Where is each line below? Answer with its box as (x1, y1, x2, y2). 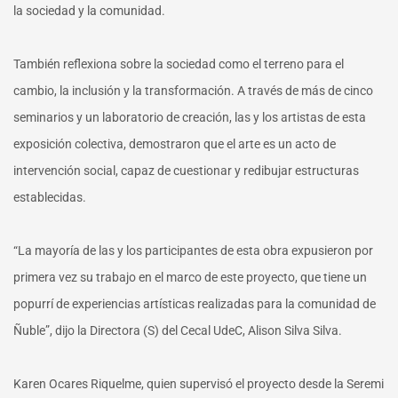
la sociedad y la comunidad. (13, 3, 165, 18)
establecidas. (13, 189, 86, 204)
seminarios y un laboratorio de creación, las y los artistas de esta (13, 109, 366, 124)
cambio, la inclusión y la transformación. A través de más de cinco (13, 83, 373, 98)
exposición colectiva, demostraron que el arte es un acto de (13, 136, 336, 151)
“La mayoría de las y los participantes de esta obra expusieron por (13, 243, 373, 258)
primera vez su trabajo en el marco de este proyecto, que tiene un (13, 269, 367, 284)
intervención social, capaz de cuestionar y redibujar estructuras (13, 163, 359, 178)
